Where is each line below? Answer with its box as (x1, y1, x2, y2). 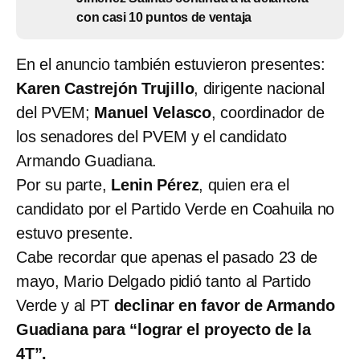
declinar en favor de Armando (113, 296, 335, 314)
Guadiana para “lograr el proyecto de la (16, 320, 311, 338)
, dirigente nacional (194, 79, 325, 97)
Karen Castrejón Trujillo (16, 79, 194, 97)
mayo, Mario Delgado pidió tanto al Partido (16, 272, 312, 290)
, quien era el (198, 175, 289, 194)
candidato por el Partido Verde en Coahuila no (16, 199, 335, 218)
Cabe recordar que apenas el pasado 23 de (16, 247, 318, 266)
